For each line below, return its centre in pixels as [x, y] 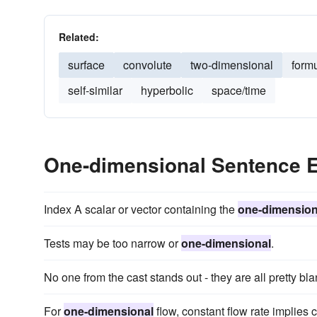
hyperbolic [167, 90]
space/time [239, 90]
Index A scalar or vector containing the [141, 209]
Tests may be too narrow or [113, 243]
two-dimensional [232, 65]
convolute [148, 65]
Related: [79, 37]
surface [86, 65]
